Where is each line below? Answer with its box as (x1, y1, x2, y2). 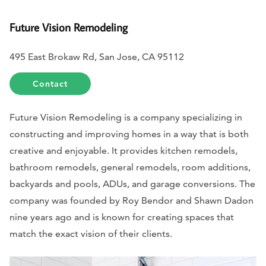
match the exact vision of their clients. (9, 228, 172, 240)
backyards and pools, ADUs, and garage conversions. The (9, 178, 255, 190)
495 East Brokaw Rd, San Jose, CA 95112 (9, 51, 184, 63)
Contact (33, 78, 68, 90)
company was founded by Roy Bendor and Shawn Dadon (9, 195, 254, 207)
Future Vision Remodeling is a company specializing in (9, 112, 242, 123)
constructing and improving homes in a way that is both (9, 128, 249, 140)
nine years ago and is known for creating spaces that (9, 211, 234, 223)
